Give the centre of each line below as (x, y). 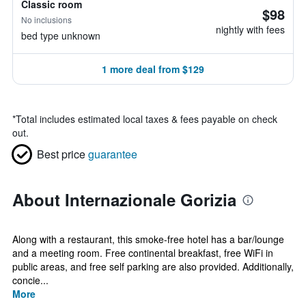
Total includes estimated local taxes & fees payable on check (147, 119)
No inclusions (46, 19)
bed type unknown (61, 36)
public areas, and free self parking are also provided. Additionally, (153, 266)
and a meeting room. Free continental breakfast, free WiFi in (143, 253)
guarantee (113, 154)
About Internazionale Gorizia (124, 199)
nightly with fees (250, 29)
